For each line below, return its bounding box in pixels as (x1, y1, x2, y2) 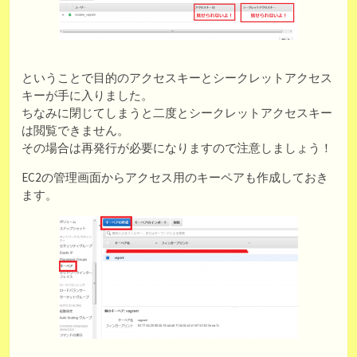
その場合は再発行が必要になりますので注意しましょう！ (22, 139, 332, 155)
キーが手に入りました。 (22, 87, 153, 103)
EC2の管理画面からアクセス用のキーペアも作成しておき (22, 169, 328, 185)
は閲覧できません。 (22, 122, 129, 138)
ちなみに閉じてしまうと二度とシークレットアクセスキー (22, 104, 332, 120)
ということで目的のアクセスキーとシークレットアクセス (22, 69, 332, 85)
